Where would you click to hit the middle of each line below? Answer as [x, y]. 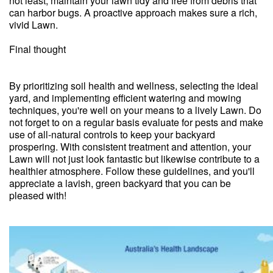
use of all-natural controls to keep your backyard [112, 134]
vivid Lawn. [34, 25]
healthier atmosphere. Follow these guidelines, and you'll [132, 171]
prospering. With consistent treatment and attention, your [130, 147]
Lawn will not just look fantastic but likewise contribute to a [134, 159]
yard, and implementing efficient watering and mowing [125, 98]
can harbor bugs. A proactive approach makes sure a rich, [133, 12]
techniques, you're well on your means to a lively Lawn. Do [135, 110]
